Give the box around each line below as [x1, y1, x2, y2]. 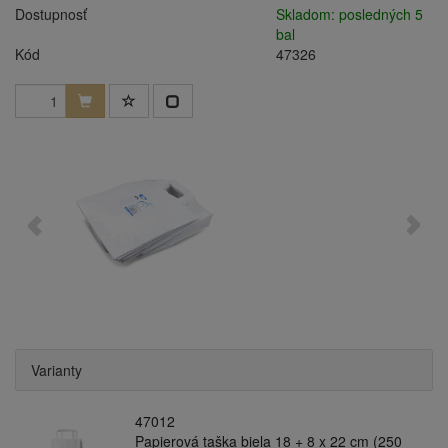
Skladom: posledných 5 [276, 4, 424, 24]
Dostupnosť [15, 4, 87, 24]
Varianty [31, 360, 82, 380]
